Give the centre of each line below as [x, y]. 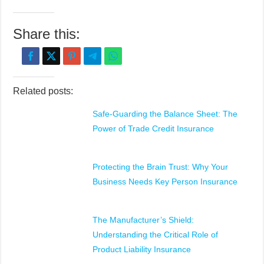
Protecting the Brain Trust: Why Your [161, 166]
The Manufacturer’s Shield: [143, 220]
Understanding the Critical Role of [156, 234]
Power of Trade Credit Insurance [154, 128]
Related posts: [43, 91]
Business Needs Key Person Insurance [165, 181]
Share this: [47, 34]
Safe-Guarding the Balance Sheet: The [165, 113]
